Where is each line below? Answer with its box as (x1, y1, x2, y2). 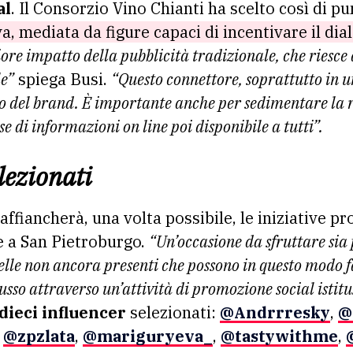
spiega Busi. (14, 68, 111, 90)
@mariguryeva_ (83, 325, 213, 347)
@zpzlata (3, 325, 75, 347)
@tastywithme (221, 325, 338, 347)
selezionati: (126, 301, 220, 323)
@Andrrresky (220, 301, 330, 323)
